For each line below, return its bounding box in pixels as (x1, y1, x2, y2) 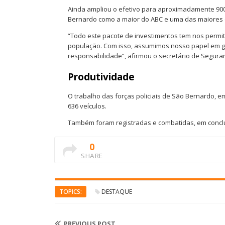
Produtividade (68, 70, 135, 84)
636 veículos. (68, 101, 106, 111)
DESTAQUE (101, 187, 132, 196)
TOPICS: (59, 187, 82, 196)
